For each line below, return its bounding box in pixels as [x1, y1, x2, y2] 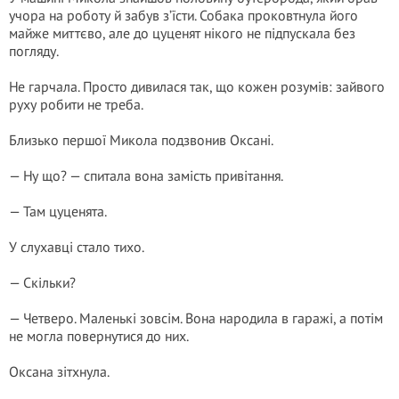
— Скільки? [9, 273, 76, 291]
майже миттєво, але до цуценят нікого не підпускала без [9, 24, 355, 42]
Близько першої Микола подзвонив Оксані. [9, 131, 273, 149]
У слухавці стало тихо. [9, 238, 144, 256]
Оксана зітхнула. [9, 362, 110, 380]
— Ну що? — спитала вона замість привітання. [9, 167, 283, 184]
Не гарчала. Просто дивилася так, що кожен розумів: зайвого [9, 77, 385, 95]
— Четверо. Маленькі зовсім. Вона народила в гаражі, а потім [9, 309, 383, 327]
